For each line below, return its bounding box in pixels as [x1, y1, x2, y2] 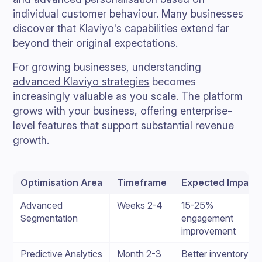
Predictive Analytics [20, 248, 103, 260]
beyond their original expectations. [13, 37, 178, 49]
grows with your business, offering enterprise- [13, 105, 233, 117]
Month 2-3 [117, 248, 162, 260]
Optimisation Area [20, 177, 103, 188]
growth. [13, 134, 50, 146]
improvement [181, 225, 236, 237]
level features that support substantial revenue [13, 119, 235, 132]
